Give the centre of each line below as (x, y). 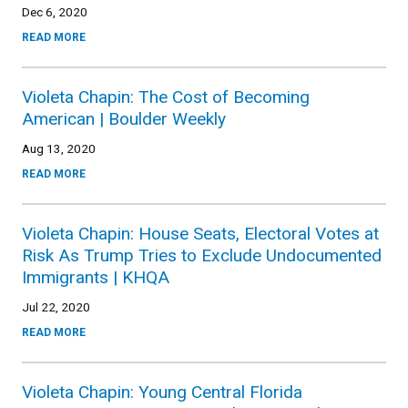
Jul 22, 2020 (56, 306)
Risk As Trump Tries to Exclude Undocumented (202, 255)
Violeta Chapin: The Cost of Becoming (166, 97)
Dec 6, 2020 (55, 11)
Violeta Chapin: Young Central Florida (162, 392)
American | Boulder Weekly (124, 118)
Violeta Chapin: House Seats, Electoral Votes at (200, 233)
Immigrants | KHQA (96, 277)
